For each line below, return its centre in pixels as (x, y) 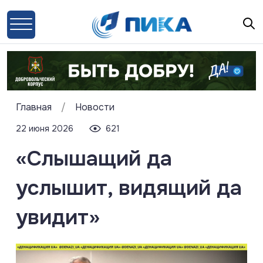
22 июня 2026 (45, 128)
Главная (34, 107)
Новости (95, 107)
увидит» (58, 217)
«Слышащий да (94, 158)
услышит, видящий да (129, 188)
